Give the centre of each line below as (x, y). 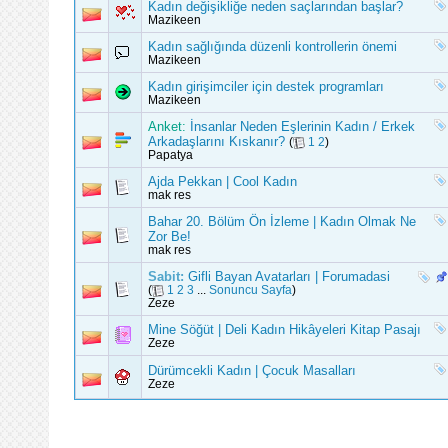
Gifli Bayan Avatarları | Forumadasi (289, 276)
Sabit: (168, 276)
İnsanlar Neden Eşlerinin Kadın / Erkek (302, 126)
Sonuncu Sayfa (250, 290)
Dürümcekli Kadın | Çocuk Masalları (252, 370)
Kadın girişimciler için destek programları (266, 86)
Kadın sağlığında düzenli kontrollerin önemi (272, 46)
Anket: (167, 126)
